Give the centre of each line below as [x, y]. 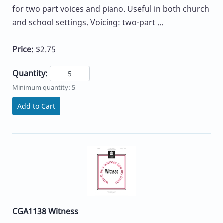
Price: [24, 49]
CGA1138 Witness [45, 211]
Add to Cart [36, 106]
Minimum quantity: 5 [44, 87]
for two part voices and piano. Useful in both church [111, 9]
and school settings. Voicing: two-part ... [88, 22]
